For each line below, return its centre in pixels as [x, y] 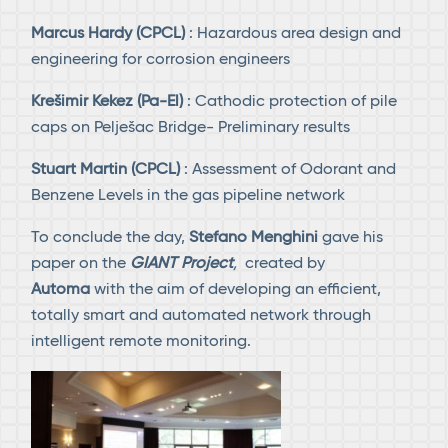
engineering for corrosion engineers [161, 60]
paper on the [81, 264]
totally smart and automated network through [201, 316]
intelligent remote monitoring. [141, 342]
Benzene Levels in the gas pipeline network [188, 196]
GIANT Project [182, 264]
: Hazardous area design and [295, 34]
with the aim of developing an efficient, [236, 290]
